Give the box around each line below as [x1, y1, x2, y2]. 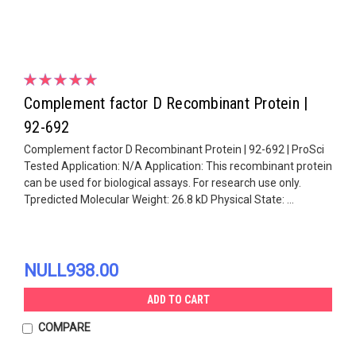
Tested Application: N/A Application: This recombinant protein [24, 159, 332, 172]
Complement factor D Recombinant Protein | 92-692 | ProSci [24, 142, 324, 156]
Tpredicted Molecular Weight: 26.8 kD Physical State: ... [24, 192, 294, 206]
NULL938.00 [24, 260, 118, 281]
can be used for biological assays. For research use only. [24, 176, 301, 189]
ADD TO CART [146, 292, 210, 306]
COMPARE [37, 320, 91, 334]
